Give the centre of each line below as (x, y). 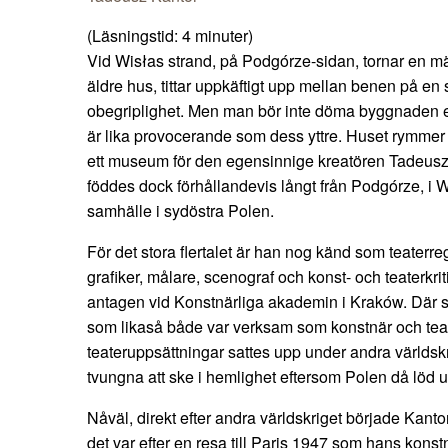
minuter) (224, 36)
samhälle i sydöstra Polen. (180, 211)
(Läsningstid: (134, 36)
